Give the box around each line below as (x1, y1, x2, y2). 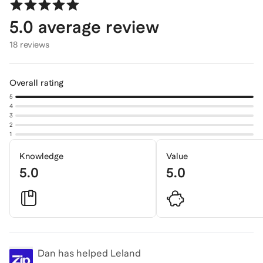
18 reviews (9, 39, 49, 49)
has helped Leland (56, 247, 141, 259)
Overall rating (9, 77, 63, 87)
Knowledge (19, 151, 63, 161)
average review (33, 16, 159, 36)
